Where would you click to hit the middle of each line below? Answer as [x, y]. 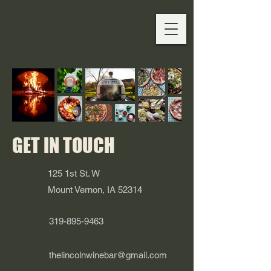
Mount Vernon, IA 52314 [95, 190]
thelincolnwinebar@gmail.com [108, 255]
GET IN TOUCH [64, 145]
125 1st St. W [74, 173]
